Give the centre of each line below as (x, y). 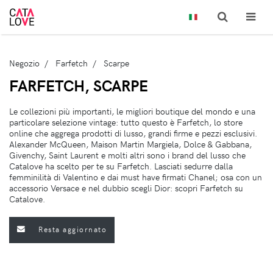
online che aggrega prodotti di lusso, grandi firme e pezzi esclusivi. (133, 133)
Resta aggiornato (73, 229)
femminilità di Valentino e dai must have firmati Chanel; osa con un (136, 177)
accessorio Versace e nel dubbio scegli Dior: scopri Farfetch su (126, 188)
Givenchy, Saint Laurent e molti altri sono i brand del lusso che (127, 155)
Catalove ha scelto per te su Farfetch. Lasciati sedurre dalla (121, 166)
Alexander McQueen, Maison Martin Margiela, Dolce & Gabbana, (130, 144)
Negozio (24, 63)
